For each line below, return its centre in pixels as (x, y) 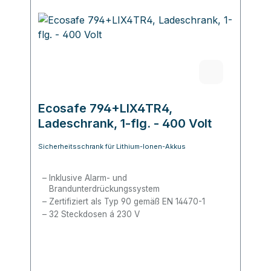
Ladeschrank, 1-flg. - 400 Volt (125, 124)
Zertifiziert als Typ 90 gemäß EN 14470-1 (127, 202)
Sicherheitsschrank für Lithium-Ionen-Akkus (112, 147)
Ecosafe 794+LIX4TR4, (105, 109)
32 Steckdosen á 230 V (94, 214)
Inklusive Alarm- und (88, 178)
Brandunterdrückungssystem (105, 189)
